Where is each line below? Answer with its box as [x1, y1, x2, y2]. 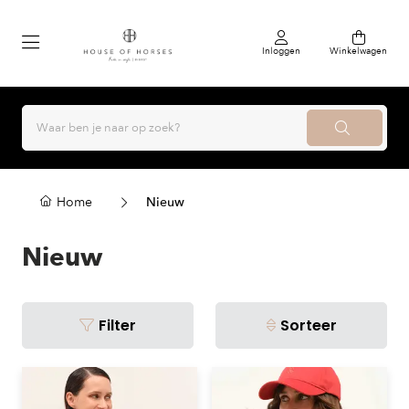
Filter [99, 315, 136, 336]
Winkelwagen [330, 44, 387, 58]
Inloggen [262, 44, 300, 58]
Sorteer [279, 315, 337, 336]
